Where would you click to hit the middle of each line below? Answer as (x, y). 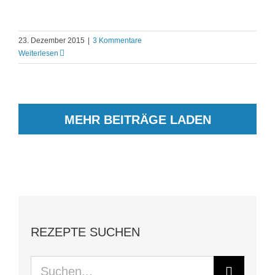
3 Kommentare (117, 41)
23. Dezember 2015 (52, 41)
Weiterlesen (38, 53)
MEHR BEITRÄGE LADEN (137, 120)
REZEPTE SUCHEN (85, 232)
